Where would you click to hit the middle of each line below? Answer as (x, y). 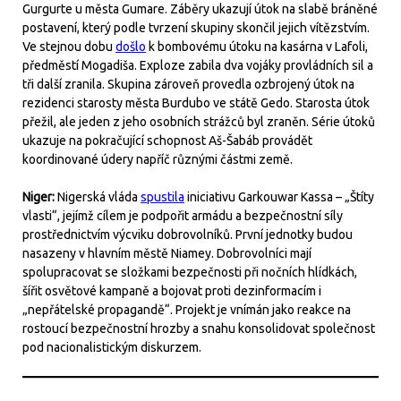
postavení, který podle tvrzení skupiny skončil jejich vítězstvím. (196, 28)
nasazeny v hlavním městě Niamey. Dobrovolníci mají (167, 253)
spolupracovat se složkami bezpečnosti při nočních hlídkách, (190, 272)
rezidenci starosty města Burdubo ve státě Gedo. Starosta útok (196, 103)
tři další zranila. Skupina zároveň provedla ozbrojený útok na (188, 84)
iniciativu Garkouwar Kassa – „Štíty (279, 197)
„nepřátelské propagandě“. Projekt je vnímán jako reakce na (187, 310)
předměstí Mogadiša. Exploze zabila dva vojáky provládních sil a (198, 65)
